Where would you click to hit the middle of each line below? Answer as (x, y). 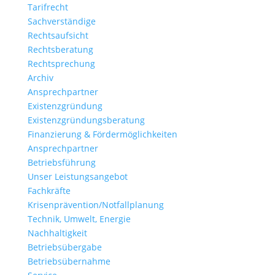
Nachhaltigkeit (57, 233)
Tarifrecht (48, 7)
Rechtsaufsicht (58, 35)
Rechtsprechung (61, 64)
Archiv (40, 78)
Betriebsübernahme (69, 261)
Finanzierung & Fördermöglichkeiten (102, 134)
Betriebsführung (61, 162)
